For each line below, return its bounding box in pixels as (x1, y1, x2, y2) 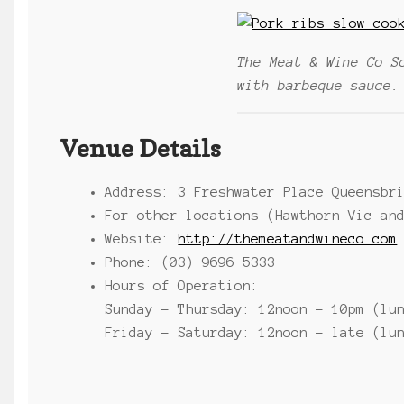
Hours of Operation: (105, 279, 260, 294)
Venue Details (60, 133, 222, 162)
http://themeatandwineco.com (178, 232, 398, 247)
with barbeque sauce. (237, 78, 400, 93)
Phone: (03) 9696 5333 (105, 255, 276, 271)
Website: (105, 232, 179, 247)
